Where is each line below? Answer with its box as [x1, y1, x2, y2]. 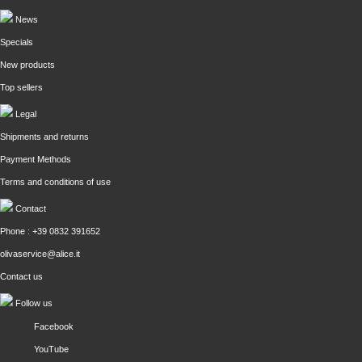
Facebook [34, 322, 74, 331]
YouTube [34, 344, 69, 354]
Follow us [13, 298, 53, 308]
